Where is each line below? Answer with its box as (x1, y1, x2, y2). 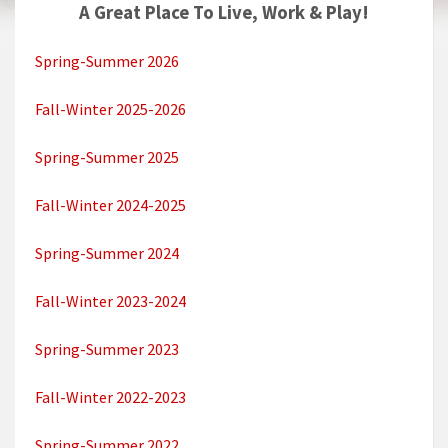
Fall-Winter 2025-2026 (35, 99, 186, 120)
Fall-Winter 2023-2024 (35, 291, 186, 312)
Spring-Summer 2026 (35, 51, 179, 72)
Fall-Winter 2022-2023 (35, 387, 186, 408)
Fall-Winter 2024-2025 (35, 195, 186, 216)
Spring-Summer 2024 (35, 243, 179, 264)
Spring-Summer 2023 (35, 339, 179, 360)
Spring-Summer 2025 (35, 147, 179, 168)
